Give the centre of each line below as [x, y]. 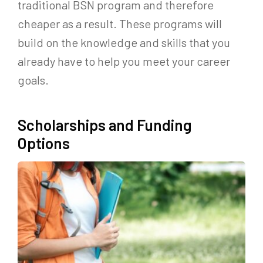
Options [44, 143]
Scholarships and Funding [105, 124]
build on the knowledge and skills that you [124, 42]
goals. [33, 80]
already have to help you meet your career [124, 61]
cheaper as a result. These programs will [120, 23]
